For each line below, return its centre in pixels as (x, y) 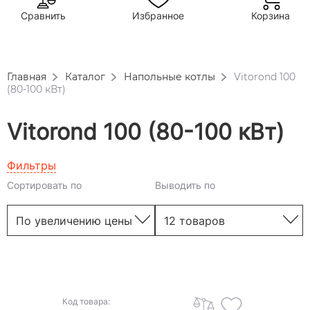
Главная (27, 77)
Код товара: (86, 302)
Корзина (270, 16)
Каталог (85, 77)
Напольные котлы (170, 77)
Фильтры (31, 166)
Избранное (158, 16)
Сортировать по (44, 185)
